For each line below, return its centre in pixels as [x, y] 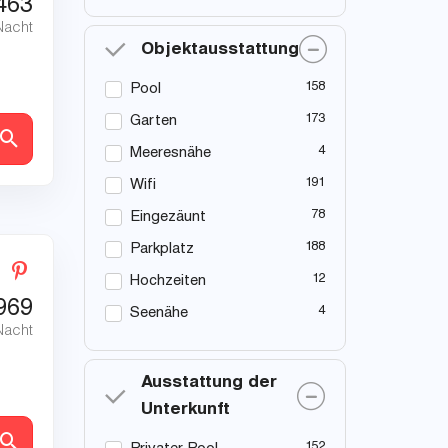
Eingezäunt [167, 218]
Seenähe [158, 314]
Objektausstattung [219, 50]
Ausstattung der [208, 384]
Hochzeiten [167, 282]
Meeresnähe [170, 154]
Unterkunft [185, 411]
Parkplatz [161, 250]
